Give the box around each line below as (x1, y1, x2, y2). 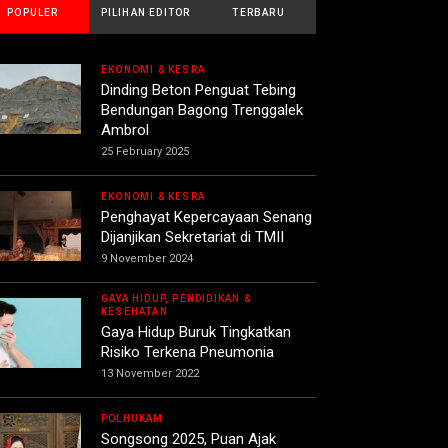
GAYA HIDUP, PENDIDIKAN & (101, 293, 251, 305)
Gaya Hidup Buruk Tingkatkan (101, 323, 291, 342)
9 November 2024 (101, 252, 193, 266)
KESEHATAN (101, 306, 168, 318)
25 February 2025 (101, 145, 189, 159)
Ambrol (101, 121, 149, 140)
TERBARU (232, 7, 285, 19)
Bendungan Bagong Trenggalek (101, 101, 303, 120)
